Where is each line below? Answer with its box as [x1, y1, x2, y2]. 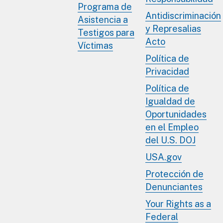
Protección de [145, 168, 204, 179]
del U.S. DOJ [145, 134, 196, 145]
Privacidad [145, 66, 189, 77]
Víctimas [78, 40, 113, 51]
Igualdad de [145, 96, 195, 107]
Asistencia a [78, 14, 128, 25]
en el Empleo [145, 121, 199, 132]
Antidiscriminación [145, 10, 221, 21]
